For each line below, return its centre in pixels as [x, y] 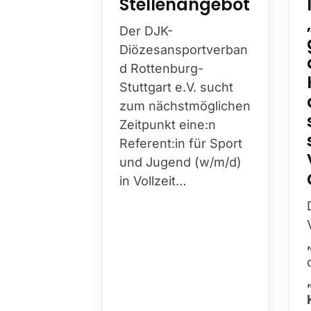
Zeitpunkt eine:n [168, 124]
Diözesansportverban [184, 49]
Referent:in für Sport [181, 143]
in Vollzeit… [153, 180]
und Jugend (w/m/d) [180, 162]
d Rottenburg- [161, 68]
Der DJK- [146, 31]
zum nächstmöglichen [185, 106]
